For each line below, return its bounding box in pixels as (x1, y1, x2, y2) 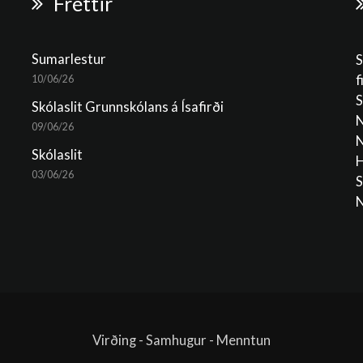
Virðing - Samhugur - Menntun (92, 332, 271, 348)
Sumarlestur (32, 51, 106, 67)
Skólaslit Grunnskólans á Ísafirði (32, 99, 224, 115)
